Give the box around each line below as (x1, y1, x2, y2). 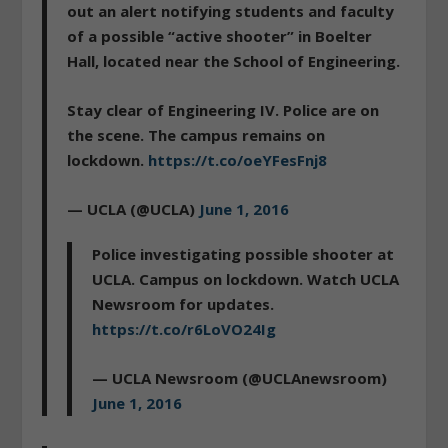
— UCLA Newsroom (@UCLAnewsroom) (92, 367, 388, 388)
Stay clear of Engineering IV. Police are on (67, 99, 380, 120)
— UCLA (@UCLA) (67, 198, 200, 219)
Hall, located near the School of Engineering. (67, 50, 401, 71)
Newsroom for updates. (92, 293, 275, 314)
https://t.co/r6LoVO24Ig (92, 318, 277, 339)
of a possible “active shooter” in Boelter (67, 25, 373, 46)
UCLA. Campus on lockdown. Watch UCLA (92, 268, 400, 289)
